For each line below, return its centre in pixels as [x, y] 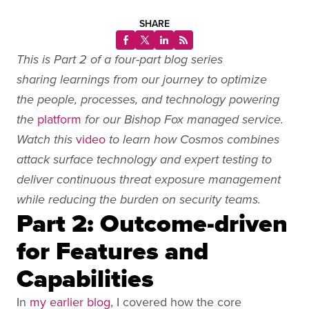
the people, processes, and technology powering [148, 100]
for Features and [112, 251]
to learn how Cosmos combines [192, 140]
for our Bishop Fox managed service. [182, 120]
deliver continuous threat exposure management [149, 180]
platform [59, 119]
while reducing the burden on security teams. [140, 200]
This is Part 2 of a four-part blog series [120, 60]
